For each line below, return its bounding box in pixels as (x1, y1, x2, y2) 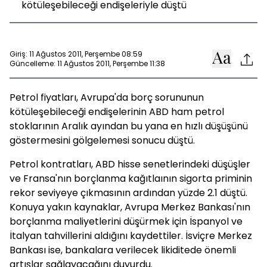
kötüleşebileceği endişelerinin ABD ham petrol (10, 105, 224, 119)
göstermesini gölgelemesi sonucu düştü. (10, 133, 195, 147)
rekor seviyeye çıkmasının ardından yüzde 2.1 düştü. (10, 186, 247, 200)
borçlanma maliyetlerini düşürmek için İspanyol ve (10, 215, 243, 228)
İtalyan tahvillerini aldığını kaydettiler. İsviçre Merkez (10, 229, 252, 243)
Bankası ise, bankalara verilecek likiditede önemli (10, 243, 236, 257)
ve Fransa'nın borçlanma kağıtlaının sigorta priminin (10, 172, 252, 185)
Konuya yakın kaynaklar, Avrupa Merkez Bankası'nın (10, 200, 250, 214)
